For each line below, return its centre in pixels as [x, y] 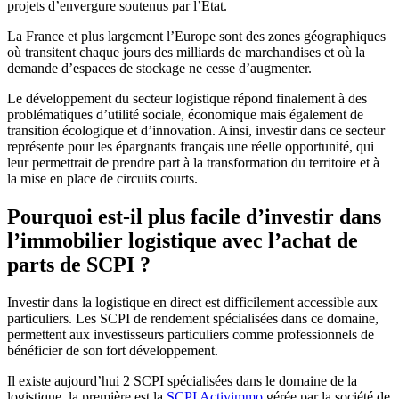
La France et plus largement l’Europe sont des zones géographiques [196, 36]
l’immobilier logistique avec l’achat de [183, 240]
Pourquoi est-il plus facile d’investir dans [194, 216]
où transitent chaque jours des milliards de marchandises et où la [186, 52]
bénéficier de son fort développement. [113, 350]
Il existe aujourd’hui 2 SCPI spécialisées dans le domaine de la [182, 380]
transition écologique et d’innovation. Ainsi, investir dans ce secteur [196, 130]
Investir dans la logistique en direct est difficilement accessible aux [192, 302]
